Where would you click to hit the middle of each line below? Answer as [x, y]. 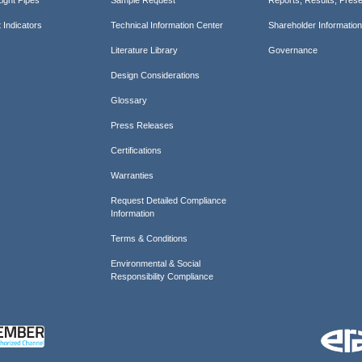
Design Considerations [155, 75]
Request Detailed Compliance [168, 200]
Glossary [128, 100]
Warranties [132, 175]
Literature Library [144, 50]
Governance [293, 50]
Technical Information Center [166, 25]
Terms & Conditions [149, 238]
